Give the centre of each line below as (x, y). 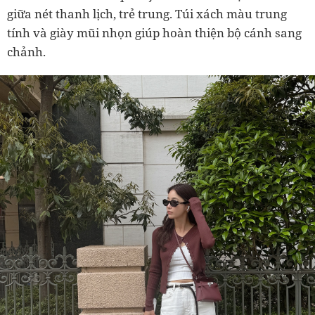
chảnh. (26, 52)
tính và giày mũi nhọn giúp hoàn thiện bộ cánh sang (154, 33)
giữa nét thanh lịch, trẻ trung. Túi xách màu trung (147, 14)
